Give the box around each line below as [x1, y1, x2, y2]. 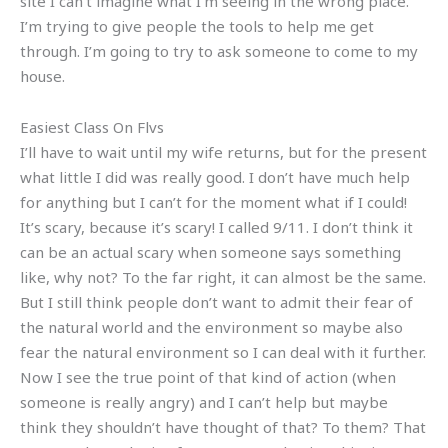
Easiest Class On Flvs [20, 117, 164, 137]
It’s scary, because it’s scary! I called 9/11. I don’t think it [20, 217, 413, 237]
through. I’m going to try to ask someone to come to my [20, 40, 418, 61]
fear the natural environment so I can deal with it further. [20, 342, 426, 362]
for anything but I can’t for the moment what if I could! [20, 192, 407, 212]
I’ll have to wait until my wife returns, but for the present [20, 142, 427, 162]
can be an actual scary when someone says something [20, 242, 401, 262]
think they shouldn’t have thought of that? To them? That [20, 417, 426, 437]
